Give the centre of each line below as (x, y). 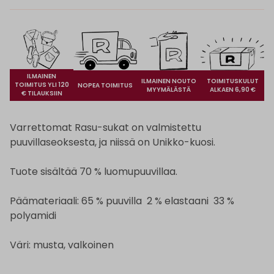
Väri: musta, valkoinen (62, 245)
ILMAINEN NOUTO (169, 81)
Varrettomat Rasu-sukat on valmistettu (106, 128)
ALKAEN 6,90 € (232, 90)
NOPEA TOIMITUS (105, 86)
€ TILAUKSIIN (42, 94)
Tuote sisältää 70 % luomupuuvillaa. (94, 172)
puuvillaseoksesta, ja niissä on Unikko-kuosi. (113, 143)
